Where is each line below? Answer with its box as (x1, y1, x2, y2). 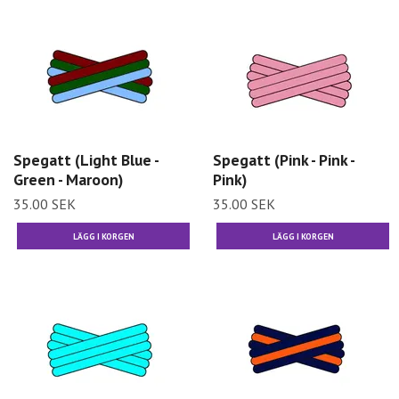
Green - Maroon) (13, 169, 123, 191)
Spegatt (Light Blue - (13, 150, 159, 171)
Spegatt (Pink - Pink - (213, 150, 354, 171)
